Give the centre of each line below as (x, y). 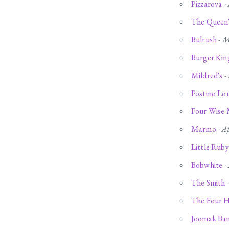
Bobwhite (207, 165)
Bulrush (204, 40)
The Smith (208, 183)
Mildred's (207, 76)
